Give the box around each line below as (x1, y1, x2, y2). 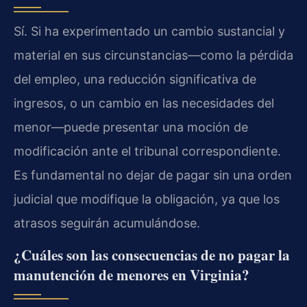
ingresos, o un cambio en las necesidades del (14, 96, 274, 111)
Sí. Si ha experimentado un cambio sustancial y (14, 24, 285, 39)
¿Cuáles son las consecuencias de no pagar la (14, 244, 290, 265)
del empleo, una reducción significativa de (14, 72, 256, 87)
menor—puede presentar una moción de (14, 120, 248, 135)
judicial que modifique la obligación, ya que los (14, 192, 280, 207)
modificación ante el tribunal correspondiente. (14, 144, 281, 159)
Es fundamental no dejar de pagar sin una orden (14, 168, 292, 183)
